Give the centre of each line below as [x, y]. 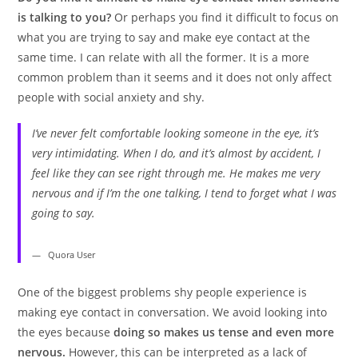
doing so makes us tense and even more [224, 332]
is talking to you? [66, 17]
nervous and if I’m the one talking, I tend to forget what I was [184, 193]
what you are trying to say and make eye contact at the [164, 37]
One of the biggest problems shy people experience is [163, 292]
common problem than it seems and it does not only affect [175, 77]
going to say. [63, 213]
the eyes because [66, 332]
